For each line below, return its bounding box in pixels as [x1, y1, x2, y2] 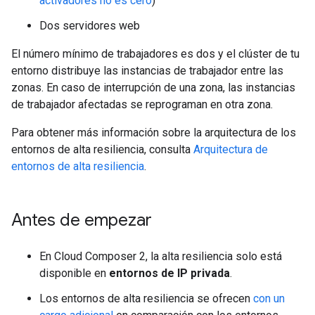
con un [253, 292, 285, 305]
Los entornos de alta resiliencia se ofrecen [39, 292, 253, 305]
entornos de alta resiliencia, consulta [11, 143, 193, 156]
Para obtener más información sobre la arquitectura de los [11, 126, 296, 139]
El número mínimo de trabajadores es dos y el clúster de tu [11, 47, 300, 60]
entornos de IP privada [109, 266, 230, 280]
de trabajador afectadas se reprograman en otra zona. [11, 98, 273, 111]
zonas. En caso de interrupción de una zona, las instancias [11, 81, 295, 94]
